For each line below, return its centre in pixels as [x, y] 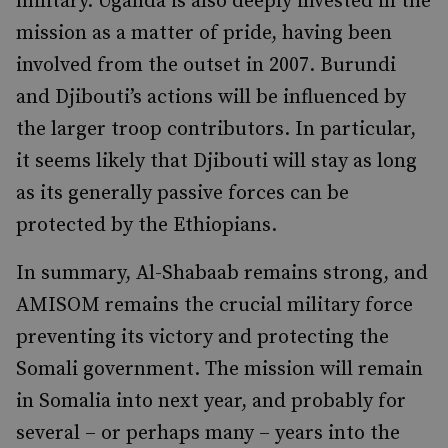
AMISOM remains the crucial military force [214, 305]
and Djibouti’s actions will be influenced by [211, 97]
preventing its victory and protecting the [202, 337]
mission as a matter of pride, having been [204, 33]
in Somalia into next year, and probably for [211, 401]
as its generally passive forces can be [182, 193]
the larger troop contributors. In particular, [216, 129]
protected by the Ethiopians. [146, 225]
